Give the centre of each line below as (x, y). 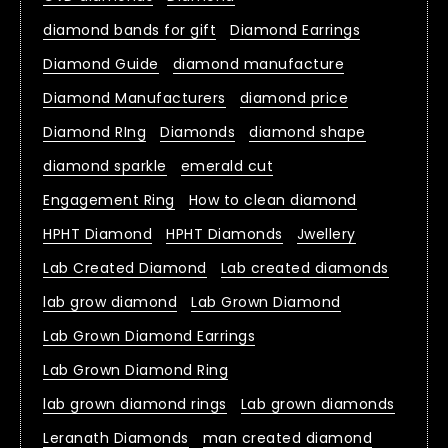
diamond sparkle (105, 166)
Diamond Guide (101, 64)
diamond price (293, 98)
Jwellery (326, 234)
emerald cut (226, 166)
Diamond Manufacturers (134, 98)
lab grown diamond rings (135, 404)
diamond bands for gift (129, 30)
